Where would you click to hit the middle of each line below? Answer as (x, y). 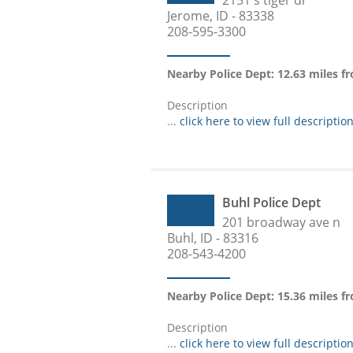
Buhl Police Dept (271, 203)
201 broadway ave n (281, 222)
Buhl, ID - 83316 (213, 238)
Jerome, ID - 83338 (221, 16)
